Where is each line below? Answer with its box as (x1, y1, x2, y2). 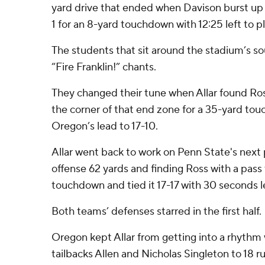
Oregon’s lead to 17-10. (51, 119, 158, 133)
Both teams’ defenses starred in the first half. (51, 205, 261, 218)
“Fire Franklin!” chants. (51, 60, 156, 74)
